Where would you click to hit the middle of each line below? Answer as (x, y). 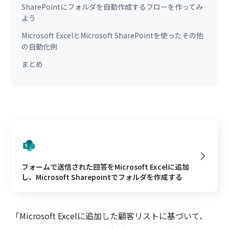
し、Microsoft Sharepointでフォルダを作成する (102, 177)
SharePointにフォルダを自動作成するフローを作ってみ (112, 7)
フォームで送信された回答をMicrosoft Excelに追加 (106, 167)
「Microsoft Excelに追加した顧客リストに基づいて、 (110, 216)
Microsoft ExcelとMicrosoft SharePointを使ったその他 (113, 36)
